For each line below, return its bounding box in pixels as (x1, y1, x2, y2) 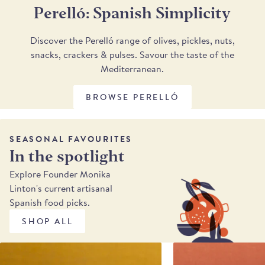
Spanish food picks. (9, 195, 90, 209)
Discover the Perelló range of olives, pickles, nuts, (30, 33, 235, 48)
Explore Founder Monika (9, 166, 111, 181)
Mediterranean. (101, 62, 164, 76)
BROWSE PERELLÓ (86, 91, 179, 104)
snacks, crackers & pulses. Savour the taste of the (30, 47, 234, 62)
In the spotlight (9, 146, 125, 166)
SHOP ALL (22, 215, 73, 227)
